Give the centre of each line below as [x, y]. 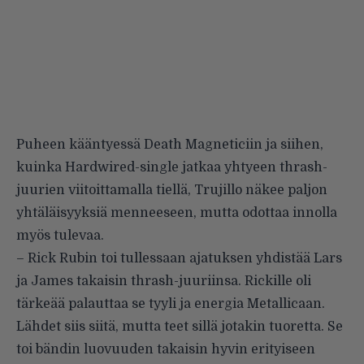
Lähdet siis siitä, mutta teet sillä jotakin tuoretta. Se [180, 327]
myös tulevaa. [60, 236]
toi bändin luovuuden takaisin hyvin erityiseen [166, 350]
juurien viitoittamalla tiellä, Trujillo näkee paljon [172, 191]
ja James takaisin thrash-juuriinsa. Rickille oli [164, 282]
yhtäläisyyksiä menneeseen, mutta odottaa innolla [177, 213]
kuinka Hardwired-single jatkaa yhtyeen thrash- [172, 168]
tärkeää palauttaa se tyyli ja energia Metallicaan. [171, 304]
